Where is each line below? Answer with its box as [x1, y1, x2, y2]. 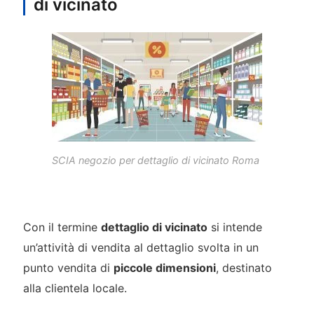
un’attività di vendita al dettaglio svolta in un [22, 240, 259, 254]
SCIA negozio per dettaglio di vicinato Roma [52, 154, 259, 167]
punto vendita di [22, 260, 114, 275]
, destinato [215, 260, 272, 275]
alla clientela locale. [22, 280, 127, 295]
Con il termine [22, 219, 101, 234]
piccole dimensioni [113, 260, 216, 275]
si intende [207, 219, 262, 234]
